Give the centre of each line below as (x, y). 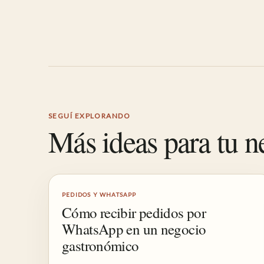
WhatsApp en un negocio (134, 229)
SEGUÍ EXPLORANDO (90, 116)
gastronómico (100, 245)
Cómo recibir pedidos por (134, 212)
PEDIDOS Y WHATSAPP (99, 194)
